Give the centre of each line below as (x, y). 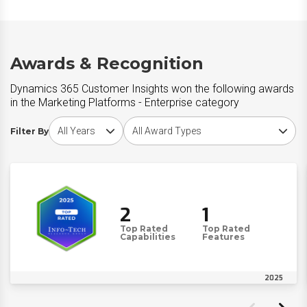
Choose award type (164, 123)
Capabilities (148, 237)
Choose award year (90, 123)
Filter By (29, 131)
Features (224, 237)
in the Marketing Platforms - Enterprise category (125, 102)
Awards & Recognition (107, 63)
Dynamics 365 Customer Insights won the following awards (152, 89)
